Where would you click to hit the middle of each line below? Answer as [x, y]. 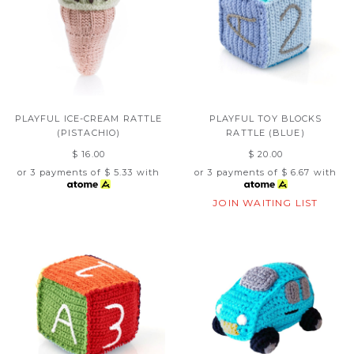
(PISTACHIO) [88, 133]
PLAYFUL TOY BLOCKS [265, 119]
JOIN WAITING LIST [265, 203]
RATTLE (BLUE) [265, 133]
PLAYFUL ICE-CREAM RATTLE [88, 119]
